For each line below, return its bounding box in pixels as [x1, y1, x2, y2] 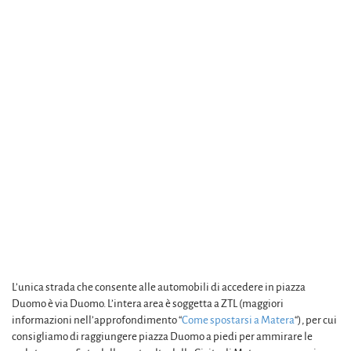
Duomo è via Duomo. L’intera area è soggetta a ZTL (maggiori [12, 297, 284, 309]
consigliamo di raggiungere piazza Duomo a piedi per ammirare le [12, 330, 313, 342]
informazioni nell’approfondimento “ [12, 313, 182, 326]
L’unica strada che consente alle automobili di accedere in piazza [12, 280, 306, 293]
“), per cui [295, 313, 337, 326]
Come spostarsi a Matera [182, 313, 295, 326]
